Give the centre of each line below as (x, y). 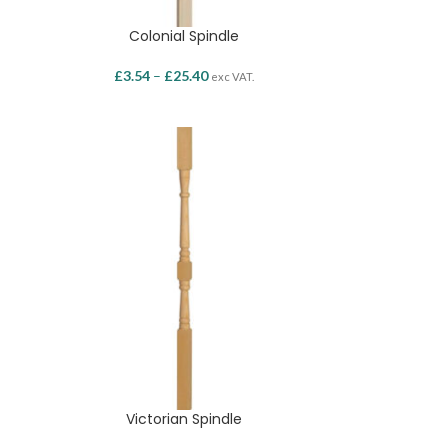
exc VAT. (233, 76)
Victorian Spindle (184, 418)
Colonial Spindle (184, 35)
